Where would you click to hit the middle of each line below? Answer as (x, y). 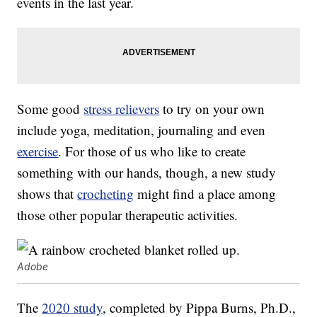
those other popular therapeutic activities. (128, 215)
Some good (51, 109)
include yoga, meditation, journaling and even (142, 130)
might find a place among (205, 194)
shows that (47, 194)
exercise (38, 151)
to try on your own (212, 109)
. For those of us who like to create (152, 151)
